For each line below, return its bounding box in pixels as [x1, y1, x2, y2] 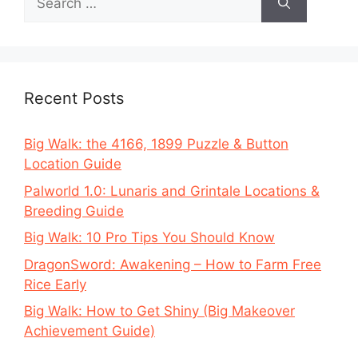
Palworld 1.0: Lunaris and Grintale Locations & [24, 182, 320, 199]
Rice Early [24, 276, 86, 292]
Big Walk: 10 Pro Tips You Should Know [24, 229, 275, 245]
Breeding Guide [24, 202, 124, 219]
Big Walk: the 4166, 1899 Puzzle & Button [24, 136, 288, 152]
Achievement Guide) [24, 323, 155, 339]
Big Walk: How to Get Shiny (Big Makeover [24, 303, 295, 319]
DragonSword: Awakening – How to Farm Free [24, 256, 321, 272]
